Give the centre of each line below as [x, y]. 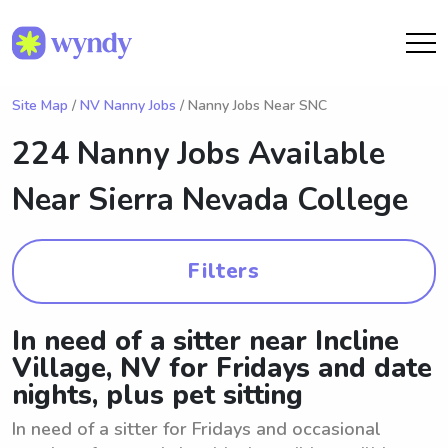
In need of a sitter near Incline [205, 341]
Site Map [40, 105]
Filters [224, 271]
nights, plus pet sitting [157, 395]
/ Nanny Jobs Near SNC [251, 105]
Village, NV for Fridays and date [222, 368]
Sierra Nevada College [248, 200]
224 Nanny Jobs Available [198, 154]
